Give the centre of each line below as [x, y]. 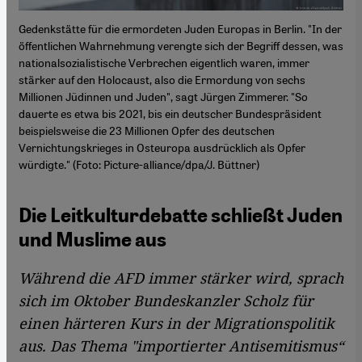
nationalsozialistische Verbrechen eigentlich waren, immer [164, 63]
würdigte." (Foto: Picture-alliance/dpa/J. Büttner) [139, 164]
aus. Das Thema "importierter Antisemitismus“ [181, 346]
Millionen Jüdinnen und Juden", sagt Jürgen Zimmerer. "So [163, 97]
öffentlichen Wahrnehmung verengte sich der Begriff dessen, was [181, 46]
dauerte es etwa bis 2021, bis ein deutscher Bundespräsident [170, 114]
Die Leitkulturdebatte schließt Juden [181, 216]
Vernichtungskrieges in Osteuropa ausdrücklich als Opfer [162, 147]
